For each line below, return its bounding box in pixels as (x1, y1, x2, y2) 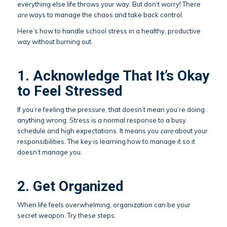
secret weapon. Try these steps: (17, 211, 116, 219)
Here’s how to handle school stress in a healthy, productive (17, 26, 201, 35)
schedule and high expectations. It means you (17, 126, 160, 135)
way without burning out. (17, 37, 93, 46)
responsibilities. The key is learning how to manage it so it (17, 137, 195, 145)
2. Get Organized (17, 177, 124, 195)
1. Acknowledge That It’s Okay (17, 67, 209, 84)
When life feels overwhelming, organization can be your (17, 200, 191, 209)
